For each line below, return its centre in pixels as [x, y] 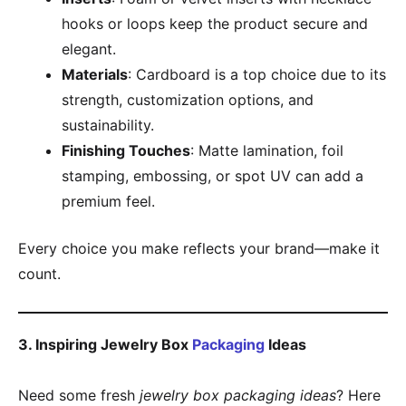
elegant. [89, 49]
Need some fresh [79, 395]
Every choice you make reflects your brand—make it [199, 248]
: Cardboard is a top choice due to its [257, 74]
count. [39, 274]
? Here [358, 395]
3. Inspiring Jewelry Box [105, 344]
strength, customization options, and [188, 100]
